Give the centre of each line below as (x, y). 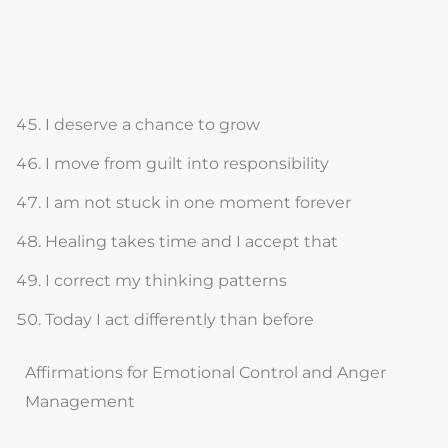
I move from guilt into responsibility (186, 164)
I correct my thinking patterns (165, 281)
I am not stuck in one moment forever (197, 203)
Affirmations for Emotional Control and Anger (205, 373)
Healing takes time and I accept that (191, 242)
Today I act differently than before (179, 320)
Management (79, 402)
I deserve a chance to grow (152, 125)
